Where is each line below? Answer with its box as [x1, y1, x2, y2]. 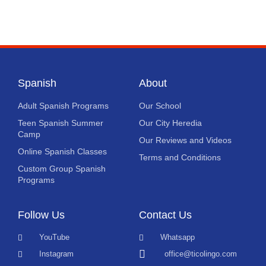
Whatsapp [160, 233, 195, 242]
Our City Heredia [139, 118, 202, 128]
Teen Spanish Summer [18, 118, 103, 128]
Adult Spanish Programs [18, 101, 109, 110]
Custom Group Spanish [18, 164, 106, 173]
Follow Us [18, 209, 65, 221]
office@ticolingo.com [164, 249, 237, 258]
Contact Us [139, 209, 192, 221]
